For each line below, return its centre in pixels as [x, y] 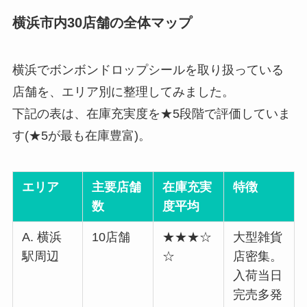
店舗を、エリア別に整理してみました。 [123, 91]
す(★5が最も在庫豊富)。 [81, 135]
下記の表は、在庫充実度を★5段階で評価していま [151, 113]
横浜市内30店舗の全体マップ [102, 22]
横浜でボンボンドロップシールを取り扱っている [148, 70]
